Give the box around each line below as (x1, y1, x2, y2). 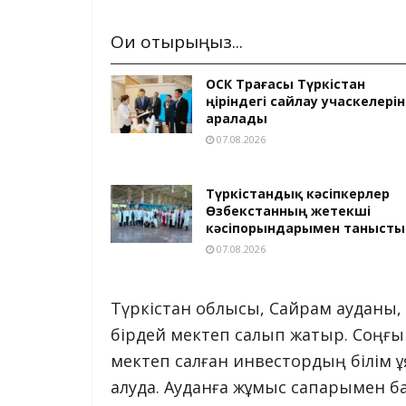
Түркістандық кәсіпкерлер (206, 184, 390, 202)
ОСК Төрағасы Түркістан (206, 74, 365, 92)
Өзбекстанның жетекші (206, 201, 371, 219)
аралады (206, 109, 267, 127)
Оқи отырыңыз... (111, 29, 243, 53)
